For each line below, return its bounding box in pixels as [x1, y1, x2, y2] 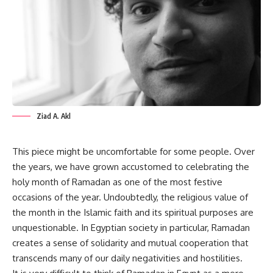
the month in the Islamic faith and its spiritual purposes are [12, 206, 253, 218]
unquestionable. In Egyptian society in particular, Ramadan [12, 221, 250, 233]
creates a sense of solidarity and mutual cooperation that [12, 236, 249, 249]
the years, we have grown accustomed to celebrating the [12, 160, 249, 172]
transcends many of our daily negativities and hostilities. [12, 252, 243, 264]
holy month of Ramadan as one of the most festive [12, 175, 222, 188]
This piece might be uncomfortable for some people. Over [12, 145, 255, 157]
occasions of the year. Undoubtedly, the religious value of [12, 191, 248, 203]
